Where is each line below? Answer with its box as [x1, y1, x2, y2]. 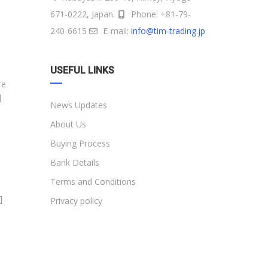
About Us [50, 118, 86, 130]
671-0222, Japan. [50, 8, 117, 20]
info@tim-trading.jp [130, 25, 205, 37]
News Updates [50, 99, 107, 111]
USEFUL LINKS [50, 65, 114, 77]
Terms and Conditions [50, 176, 136, 188]
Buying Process [50, 138, 110, 150]
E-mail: [100, 25, 131, 37]
